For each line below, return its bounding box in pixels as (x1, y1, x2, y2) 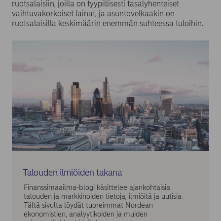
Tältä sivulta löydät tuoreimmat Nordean (24, 200, 153, 210)
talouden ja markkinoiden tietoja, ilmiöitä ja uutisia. (24, 191, 183, 201)
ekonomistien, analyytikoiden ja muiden (24, 209, 147, 219)
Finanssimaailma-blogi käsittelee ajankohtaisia (24, 183, 170, 192)
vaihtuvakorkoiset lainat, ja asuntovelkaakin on (12, 9, 175, 19)
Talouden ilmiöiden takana (23, 167, 122, 179)
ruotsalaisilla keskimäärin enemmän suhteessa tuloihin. (12, 19, 203, 29)
